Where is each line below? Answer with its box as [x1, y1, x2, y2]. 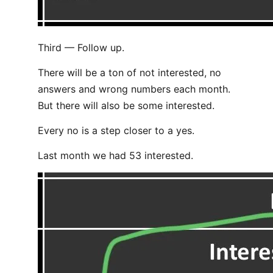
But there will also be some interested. [38, 99, 214, 112]
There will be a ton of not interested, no [38, 66, 221, 79]
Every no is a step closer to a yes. [38, 124, 194, 136]
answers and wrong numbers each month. [38, 83, 230, 95]
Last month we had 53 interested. [38, 149, 193, 161]
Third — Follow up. [38, 41, 124, 54]
